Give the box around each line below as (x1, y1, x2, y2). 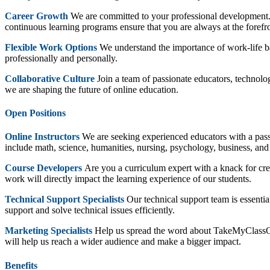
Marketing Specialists (5, 225, 92, 236)
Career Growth (5, 10, 68, 21)
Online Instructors (5, 131, 80, 142)
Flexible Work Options (5, 42, 97, 52)
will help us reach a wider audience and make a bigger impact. (5, 236, 241, 247)
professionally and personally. (5, 52, 118, 63)
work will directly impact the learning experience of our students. (5, 174, 251, 184)
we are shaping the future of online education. (5, 84, 178, 95)
